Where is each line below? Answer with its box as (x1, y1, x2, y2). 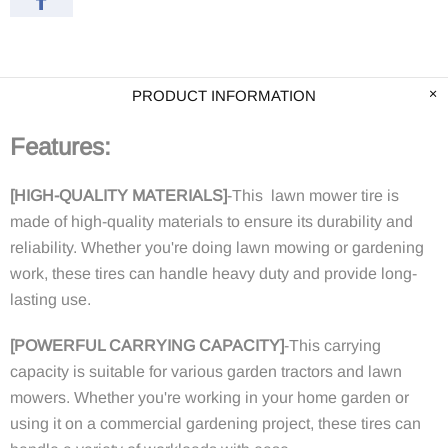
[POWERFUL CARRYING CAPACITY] (10, 337, 284, 354)
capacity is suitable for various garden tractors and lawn (10, 363, 402, 380)
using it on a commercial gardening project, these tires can (10, 415, 421, 432)
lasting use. (10, 291, 91, 308)
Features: (10, 133, 111, 160)
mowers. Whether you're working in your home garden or (10, 389, 409, 406)
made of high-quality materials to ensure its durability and (10, 213, 413, 230)
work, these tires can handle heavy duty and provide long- (10, 265, 417, 282)
